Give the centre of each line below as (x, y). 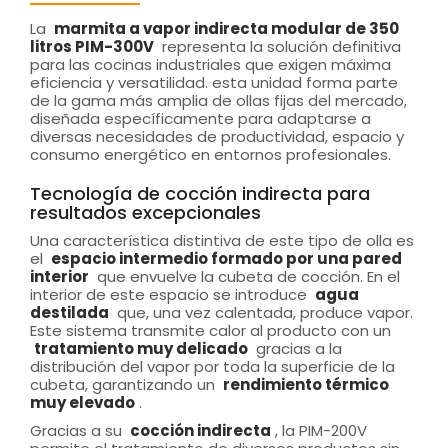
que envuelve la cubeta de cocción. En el (246, 276)
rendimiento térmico (306, 384)
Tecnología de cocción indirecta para (200, 193)
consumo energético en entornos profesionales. (210, 154)
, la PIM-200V (321, 430)
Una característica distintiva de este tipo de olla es (222, 240)
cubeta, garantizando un (124, 384)
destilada (69, 312)
